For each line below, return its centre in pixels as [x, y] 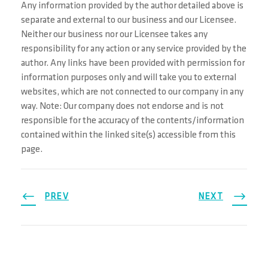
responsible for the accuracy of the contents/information [133, 121]
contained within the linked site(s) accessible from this [128, 135]
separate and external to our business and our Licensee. [129, 21]
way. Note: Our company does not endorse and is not [122, 107]
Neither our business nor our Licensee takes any [114, 35]
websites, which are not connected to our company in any [132, 92]
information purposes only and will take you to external [129, 78]
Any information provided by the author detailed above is [132, 6]
